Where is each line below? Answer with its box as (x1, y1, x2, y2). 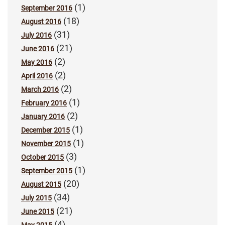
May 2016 (21, 58, 52, 67)
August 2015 (21, 180, 61, 189)
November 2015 (21, 140, 71, 148)
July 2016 (21, 31, 52, 40)
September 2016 (21, 4, 72, 13)
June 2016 (21, 45, 54, 53)
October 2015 (21, 153, 64, 162)
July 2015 (21, 194, 52, 202)
